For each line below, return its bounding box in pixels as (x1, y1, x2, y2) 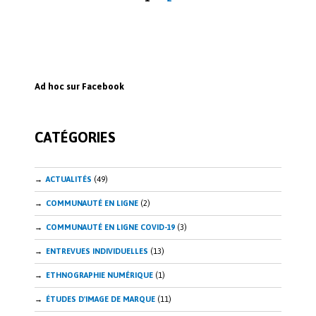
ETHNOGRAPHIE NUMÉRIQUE (46, 271, 153, 280)
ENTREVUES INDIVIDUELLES (46, 247, 148, 256)
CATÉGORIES (35, 129, 116, 146)
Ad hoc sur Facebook (35, 81, 124, 92)
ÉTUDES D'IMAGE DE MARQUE (46, 295, 155, 304)
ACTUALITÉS (46, 175, 92, 184)
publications (13, 39, 136, 66)
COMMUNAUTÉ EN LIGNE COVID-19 (46, 223, 175, 232)
